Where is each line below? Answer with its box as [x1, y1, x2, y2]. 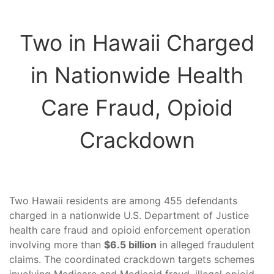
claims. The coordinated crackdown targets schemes [9, 253, 254, 265]
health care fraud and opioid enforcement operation [9, 224, 250, 236]
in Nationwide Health [31, 62, 243, 89]
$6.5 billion [104, 239, 157, 251]
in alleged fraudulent [157, 239, 254, 251]
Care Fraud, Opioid [41, 94, 233, 121]
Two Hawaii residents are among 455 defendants [9, 194, 237, 207]
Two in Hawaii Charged [20, 29, 254, 56]
